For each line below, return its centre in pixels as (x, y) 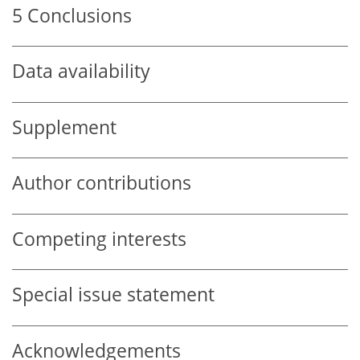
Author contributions (102, 183)
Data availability (81, 72)
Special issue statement (113, 295)
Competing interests (99, 239)
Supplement (64, 127)
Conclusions (80, 15)
